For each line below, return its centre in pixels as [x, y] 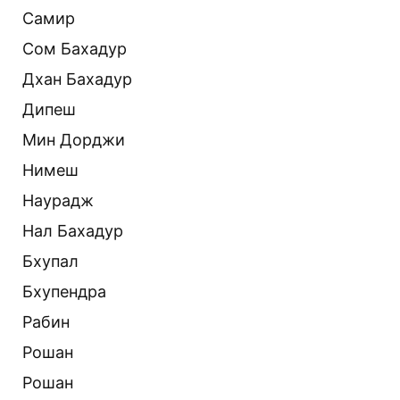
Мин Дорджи [74, 139]
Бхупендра [64, 291]
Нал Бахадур [73, 230]
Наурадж [58, 200]
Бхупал [50, 261]
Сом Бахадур [75, 48]
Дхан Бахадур [77, 79]
